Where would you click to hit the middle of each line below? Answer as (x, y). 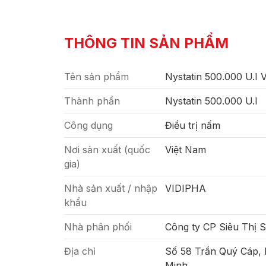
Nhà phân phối (98, 227)
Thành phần (92, 101)
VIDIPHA (186, 188)
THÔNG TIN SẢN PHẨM (146, 43)
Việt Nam (186, 150)
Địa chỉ (80, 251)
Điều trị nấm (193, 125)
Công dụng (88, 125)
